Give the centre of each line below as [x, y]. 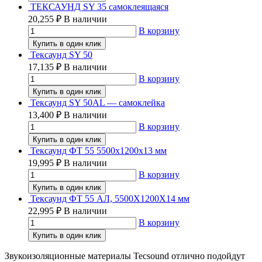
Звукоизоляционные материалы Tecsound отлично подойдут [125, 256]
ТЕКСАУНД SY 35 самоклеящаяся [99, 6]
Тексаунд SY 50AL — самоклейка [98, 102]
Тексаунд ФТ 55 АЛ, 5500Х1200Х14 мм [110, 198]
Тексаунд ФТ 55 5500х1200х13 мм [99, 150]
